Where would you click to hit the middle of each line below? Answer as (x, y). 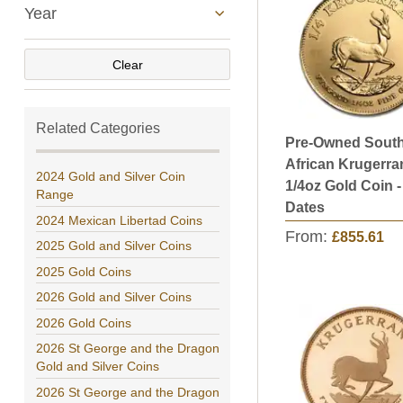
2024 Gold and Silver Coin (110, 176)
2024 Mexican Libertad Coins (119, 220)
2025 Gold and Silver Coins (113, 246)
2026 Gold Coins (83, 322)
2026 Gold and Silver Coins (113, 297)
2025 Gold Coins (83, 271)
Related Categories (98, 128)
